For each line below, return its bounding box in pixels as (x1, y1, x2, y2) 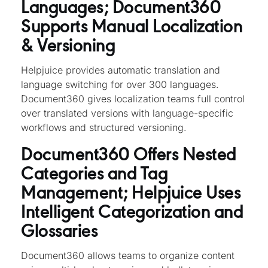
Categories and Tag (21, 159, 167, 185)
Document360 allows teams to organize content (21, 249, 234, 262)
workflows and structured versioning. (21, 121, 187, 134)
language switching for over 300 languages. (21, 78, 219, 91)
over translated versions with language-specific (21, 107, 233, 120)
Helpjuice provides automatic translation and (21, 64, 220, 77)
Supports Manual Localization (21, 11, 242, 38)
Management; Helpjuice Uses (21, 178, 240, 205)
